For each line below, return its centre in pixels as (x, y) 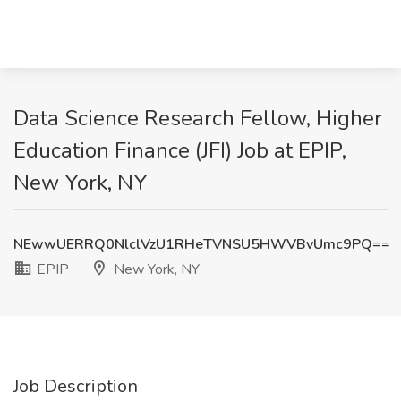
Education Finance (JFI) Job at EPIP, (180, 150)
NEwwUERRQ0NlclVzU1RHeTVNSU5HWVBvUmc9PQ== (202, 244)
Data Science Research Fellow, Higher (198, 118)
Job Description (76, 386)
